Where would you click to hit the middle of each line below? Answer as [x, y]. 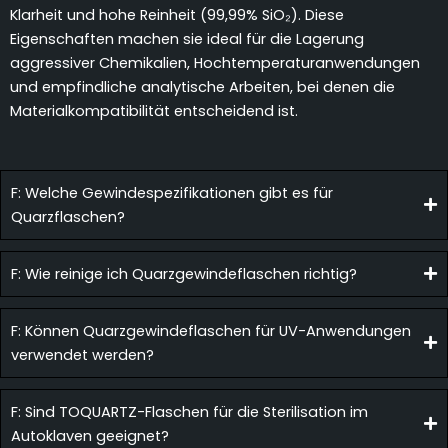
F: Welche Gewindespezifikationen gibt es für [172, 192]
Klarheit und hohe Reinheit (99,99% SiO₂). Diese [177, 14]
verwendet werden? [82, 354]
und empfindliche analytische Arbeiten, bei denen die [202, 86]
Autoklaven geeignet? [90, 435]
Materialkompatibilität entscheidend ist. [154, 110]
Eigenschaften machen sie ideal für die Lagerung [187, 38]
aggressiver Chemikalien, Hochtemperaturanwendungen [215, 62]
